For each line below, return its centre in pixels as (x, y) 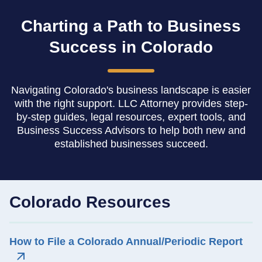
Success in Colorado (131, 47)
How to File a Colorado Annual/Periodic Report (126, 242)
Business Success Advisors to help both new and (131, 131)
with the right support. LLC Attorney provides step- (131, 104)
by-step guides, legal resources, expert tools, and (131, 117)
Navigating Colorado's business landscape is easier (131, 90)
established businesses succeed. (131, 144)
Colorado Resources (90, 202)
